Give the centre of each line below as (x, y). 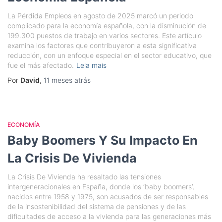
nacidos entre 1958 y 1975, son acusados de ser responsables (108, 196)
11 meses (58, 80)
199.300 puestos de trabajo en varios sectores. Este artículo (105, 35)
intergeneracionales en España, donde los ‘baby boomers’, (101, 187)
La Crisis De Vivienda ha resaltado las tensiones (84, 177)
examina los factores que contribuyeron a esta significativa (102, 45)
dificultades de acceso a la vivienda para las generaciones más (109, 216)
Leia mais (91, 65)
